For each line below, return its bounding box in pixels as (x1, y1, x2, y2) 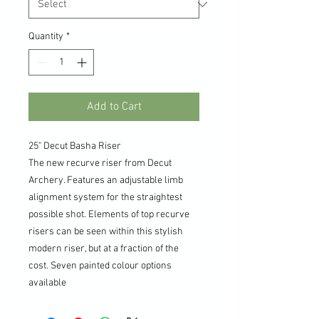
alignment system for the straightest (28, 191, 182, 204)
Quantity (28, 30, 63, 43)
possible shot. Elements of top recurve (28, 208, 189, 221)
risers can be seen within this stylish (28, 225, 183, 238)
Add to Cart (86, 99, 142, 114)
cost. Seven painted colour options (28, 259, 172, 272)
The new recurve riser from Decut (28, 157, 172, 169)
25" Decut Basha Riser (28, 140, 121, 152)
